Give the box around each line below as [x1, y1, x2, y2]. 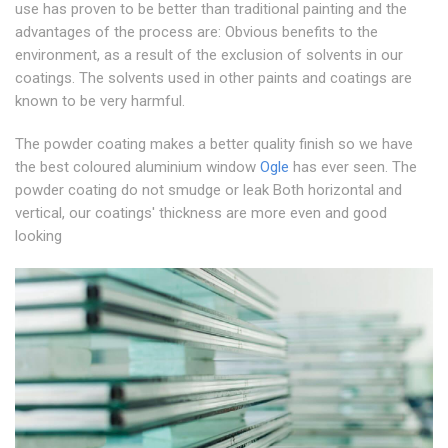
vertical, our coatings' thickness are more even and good [15, 203, 387, 222]
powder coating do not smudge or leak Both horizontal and [15, 180, 402, 199]
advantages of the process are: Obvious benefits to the [15, 22, 378, 41]
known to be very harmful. [15, 91, 185, 110]
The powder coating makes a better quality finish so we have [15, 134, 413, 153]
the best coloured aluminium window [15, 157, 260, 176]
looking [15, 226, 62, 245]
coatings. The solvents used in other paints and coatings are [15, 68, 412, 87]
